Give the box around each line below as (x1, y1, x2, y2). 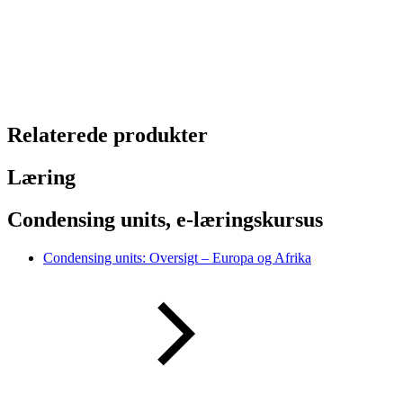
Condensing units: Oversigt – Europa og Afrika (43, 250, 311, 266)
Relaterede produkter (7, 123, 208, 148)
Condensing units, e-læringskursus (7, 208, 323, 232)
